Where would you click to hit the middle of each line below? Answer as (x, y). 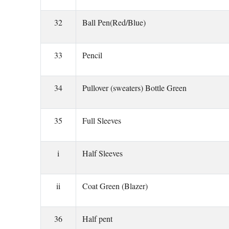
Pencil (92, 55)
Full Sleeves (102, 120)
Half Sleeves (102, 153)
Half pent (97, 219)
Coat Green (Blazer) (115, 186)
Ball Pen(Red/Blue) (114, 22)
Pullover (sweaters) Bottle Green (134, 88)
